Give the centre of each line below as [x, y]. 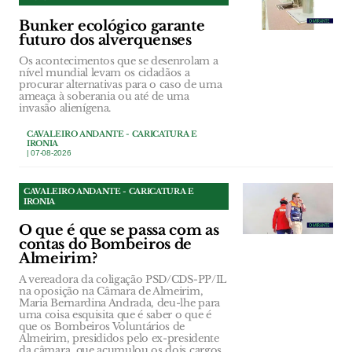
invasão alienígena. [65, 108]
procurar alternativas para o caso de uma [121, 85]
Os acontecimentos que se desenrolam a [119, 61]
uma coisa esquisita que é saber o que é [115, 315]
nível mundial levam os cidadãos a [104, 73]
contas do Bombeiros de [106, 245]
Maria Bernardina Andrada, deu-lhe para [119, 303]
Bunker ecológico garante [112, 26]
